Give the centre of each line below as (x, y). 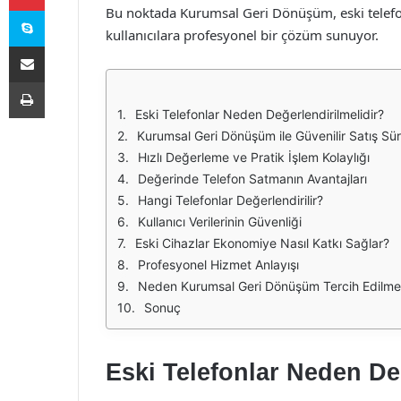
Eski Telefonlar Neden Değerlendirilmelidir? (260, 114)
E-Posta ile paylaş (61, 46)
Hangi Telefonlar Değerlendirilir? (230, 200)
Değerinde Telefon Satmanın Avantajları (252, 179)
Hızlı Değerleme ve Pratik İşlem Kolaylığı (254, 157)
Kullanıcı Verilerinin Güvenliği (220, 222)
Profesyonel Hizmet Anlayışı (218, 264)
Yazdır (61, 81)
